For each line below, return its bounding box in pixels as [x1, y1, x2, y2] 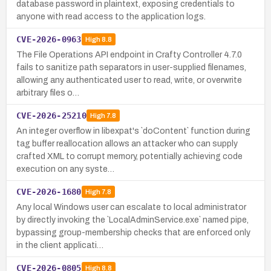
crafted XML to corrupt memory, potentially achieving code [16, 151, 243, 161]
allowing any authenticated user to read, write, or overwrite [16, 75, 242, 85]
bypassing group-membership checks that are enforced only [16, 227, 250, 237]
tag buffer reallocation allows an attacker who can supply [16, 139, 238, 148]
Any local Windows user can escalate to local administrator [16, 202, 246, 212]
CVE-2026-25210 [16, 110, 87, 120]
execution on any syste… [16, 164, 114, 174]
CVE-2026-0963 [16, 34, 82, 44]
